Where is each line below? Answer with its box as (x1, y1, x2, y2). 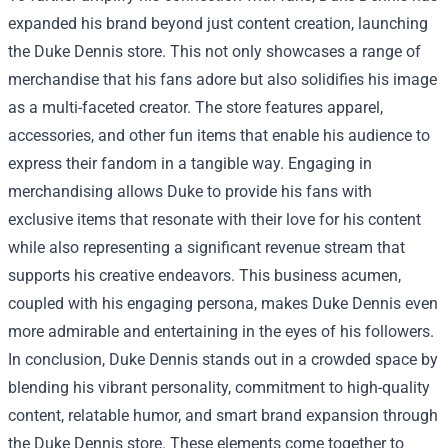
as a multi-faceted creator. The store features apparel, (8, 97, 383, 117)
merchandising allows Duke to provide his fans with (8, 181, 372, 201)
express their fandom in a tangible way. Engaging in (8, 153, 372, 173)
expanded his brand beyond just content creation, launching (8, 13, 428, 33)
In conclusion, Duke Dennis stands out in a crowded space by (8, 349, 438, 369)
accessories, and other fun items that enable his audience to (8, 125, 430, 145)
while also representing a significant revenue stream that (8, 237, 405, 257)
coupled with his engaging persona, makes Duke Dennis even (8, 293, 438, 313)
